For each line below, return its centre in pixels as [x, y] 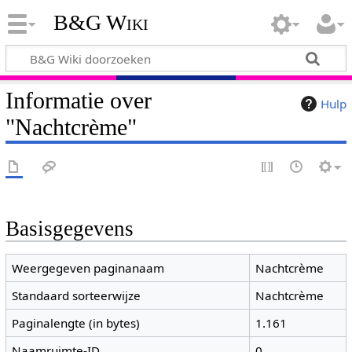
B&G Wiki [101, 23]
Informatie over [78, 100]
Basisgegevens [69, 229]
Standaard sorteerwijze [77, 296]
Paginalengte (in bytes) [76, 323]
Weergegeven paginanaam [88, 268]
